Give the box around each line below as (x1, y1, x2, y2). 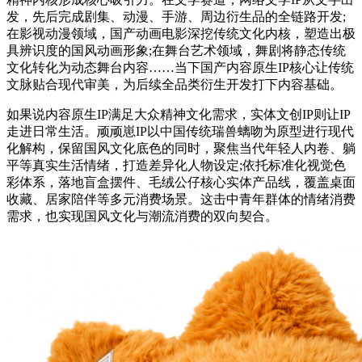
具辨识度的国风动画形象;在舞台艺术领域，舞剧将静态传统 (6, 43, 346, 57)
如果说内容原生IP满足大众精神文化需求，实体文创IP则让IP (6, 107, 351, 121)
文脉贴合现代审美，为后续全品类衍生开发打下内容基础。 (6, 77, 343, 91)
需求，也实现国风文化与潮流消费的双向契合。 (6, 208, 278, 223)
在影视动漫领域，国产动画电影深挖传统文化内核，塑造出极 (6, 26, 356, 40)
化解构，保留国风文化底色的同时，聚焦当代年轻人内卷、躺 (6, 141, 356, 155)
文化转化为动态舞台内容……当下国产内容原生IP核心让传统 (6, 60, 354, 74)
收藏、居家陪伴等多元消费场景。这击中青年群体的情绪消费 (6, 192, 356, 206)
